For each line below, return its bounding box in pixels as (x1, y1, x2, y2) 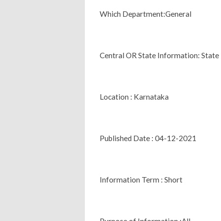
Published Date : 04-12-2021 (100, 133, 196, 143)
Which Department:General (100, 9, 191, 18)
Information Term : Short (100, 175, 183, 184)
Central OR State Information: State (100, 50, 219, 60)
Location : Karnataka (100, 92, 169, 101)
